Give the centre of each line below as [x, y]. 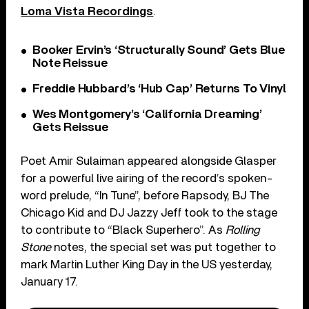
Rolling [243, 230]
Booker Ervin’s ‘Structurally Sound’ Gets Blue [159, 50]
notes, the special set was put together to [164, 247]
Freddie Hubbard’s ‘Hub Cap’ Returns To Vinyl [159, 89]
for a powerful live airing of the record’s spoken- [147, 178]
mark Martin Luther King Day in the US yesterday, [147, 264]
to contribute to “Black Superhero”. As [123, 230]
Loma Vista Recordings [87, 11]
